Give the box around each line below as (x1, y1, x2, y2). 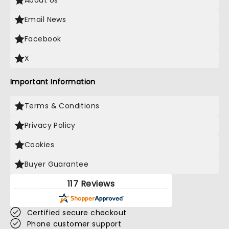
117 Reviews (67, 178, 115, 190)
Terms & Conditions (25, 101, 100, 111)
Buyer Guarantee (25, 159, 89, 169)
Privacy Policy (25, 120, 76, 130)
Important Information (10, 77, 96, 87)
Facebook (25, 34, 61, 44)
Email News (25, 14, 66, 25)
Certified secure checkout (27, 208, 127, 218)
